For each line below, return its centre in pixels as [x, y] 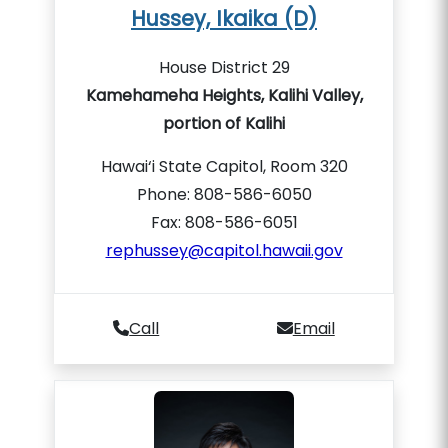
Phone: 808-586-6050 [224, 194]
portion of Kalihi [224, 123]
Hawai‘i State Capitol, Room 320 [224, 166]
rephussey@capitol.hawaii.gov [224, 250]
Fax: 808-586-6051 [224, 222]
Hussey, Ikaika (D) [224, 18]
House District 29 [224, 67]
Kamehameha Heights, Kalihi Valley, [224, 95]
